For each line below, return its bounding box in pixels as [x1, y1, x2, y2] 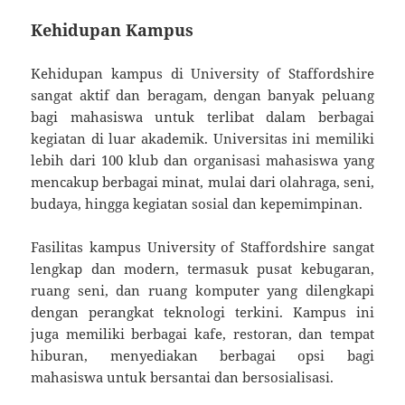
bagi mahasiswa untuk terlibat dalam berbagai [31, 107, 374, 126]
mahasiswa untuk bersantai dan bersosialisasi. [31, 367, 334, 386]
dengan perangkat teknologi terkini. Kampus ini [31, 302, 374, 321]
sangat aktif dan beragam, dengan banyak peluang [31, 85, 374, 104]
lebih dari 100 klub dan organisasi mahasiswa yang [31, 150, 374, 169]
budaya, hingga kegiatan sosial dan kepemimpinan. [31, 193, 363, 212]
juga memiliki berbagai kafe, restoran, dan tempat [31, 324, 374, 343]
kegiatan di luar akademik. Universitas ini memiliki [31, 128, 374, 147]
